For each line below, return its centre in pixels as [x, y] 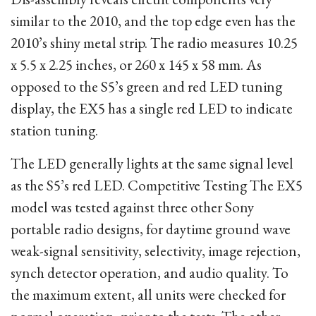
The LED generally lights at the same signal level [152, 163]
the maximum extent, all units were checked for [148, 294]
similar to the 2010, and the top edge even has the [153, 21]
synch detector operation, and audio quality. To [150, 273]
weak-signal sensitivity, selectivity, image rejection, [156, 251]
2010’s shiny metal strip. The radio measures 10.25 [154, 43]
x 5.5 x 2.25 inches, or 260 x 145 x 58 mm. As [136, 65]
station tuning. [54, 130]
